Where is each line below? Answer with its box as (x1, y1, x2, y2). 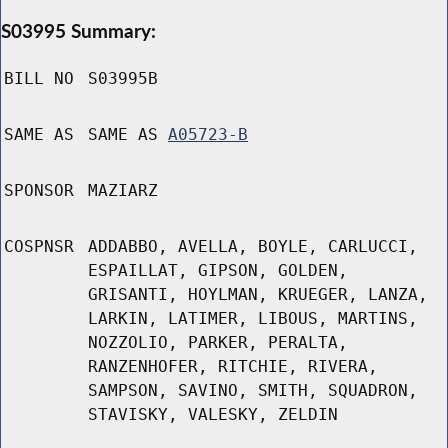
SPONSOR (4, 181, 74, 201)
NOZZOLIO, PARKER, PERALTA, (88, 333, 348, 353)
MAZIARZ (88, 181, 158, 201)
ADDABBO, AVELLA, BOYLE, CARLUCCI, (88, 237, 418, 257)
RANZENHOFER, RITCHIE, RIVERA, (88, 357, 378, 377)
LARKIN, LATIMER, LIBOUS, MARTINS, (88, 309, 418, 329)
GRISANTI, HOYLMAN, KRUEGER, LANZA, (88, 285, 428, 305)
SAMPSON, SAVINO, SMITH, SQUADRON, (88, 381, 418, 401)
